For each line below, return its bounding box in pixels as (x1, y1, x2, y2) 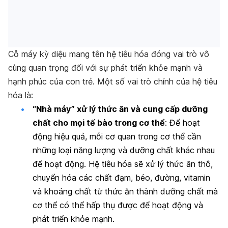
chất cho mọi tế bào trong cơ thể (33, 118, 165, 128)
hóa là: (8, 90, 33, 101)
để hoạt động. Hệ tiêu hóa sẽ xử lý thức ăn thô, (33, 159, 213, 169)
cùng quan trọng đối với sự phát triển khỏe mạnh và (8, 63, 203, 73)
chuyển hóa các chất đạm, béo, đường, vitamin (33, 173, 210, 183)
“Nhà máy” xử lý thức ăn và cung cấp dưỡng (33, 104, 208, 115)
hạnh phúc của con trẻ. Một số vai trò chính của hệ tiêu (8, 76, 217, 87)
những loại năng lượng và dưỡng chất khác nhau (33, 145, 215, 156)
